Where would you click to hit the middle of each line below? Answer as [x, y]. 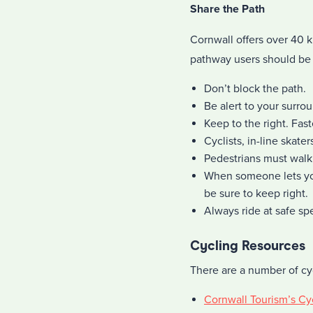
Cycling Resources [248, 246]
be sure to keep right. [256, 194]
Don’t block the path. [255, 89]
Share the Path [227, 9]
